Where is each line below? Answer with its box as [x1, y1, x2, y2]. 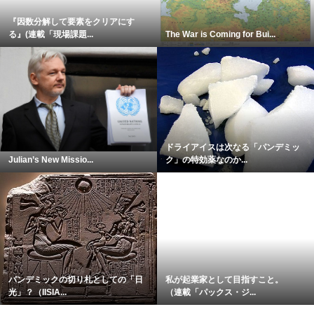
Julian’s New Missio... [8, 155, 93, 165]
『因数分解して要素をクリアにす [8, 16, 135, 27]
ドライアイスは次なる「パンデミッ [165, 142, 300, 153]
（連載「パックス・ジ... [165, 287, 256, 298]
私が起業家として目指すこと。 [165, 275, 292, 285]
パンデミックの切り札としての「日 [8, 275, 143, 285]
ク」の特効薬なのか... [165, 155, 247, 165]
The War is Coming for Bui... [165, 29, 275, 39]
